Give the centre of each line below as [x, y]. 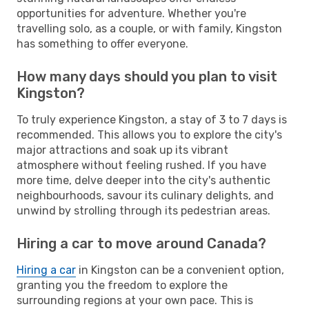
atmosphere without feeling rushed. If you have [141, 165]
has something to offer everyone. [102, 43]
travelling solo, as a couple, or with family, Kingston [149, 28]
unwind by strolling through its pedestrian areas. [143, 210]
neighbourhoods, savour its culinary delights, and [145, 195]
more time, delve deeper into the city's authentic [143, 180]
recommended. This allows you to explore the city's [149, 134]
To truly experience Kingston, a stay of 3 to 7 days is [152, 119]
